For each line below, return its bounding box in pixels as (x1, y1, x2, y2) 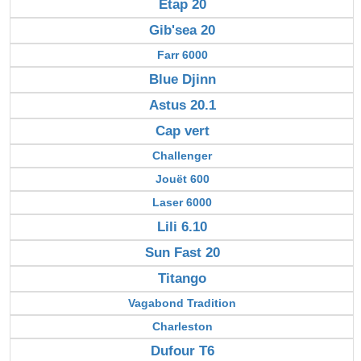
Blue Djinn (148, 71, 216, 87)
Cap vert (155, 122, 210, 139)
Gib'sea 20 (149, 22, 215, 38)
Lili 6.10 (157, 218, 207, 234)
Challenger (152, 148, 212, 162)
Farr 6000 (156, 48, 208, 61)
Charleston (151, 319, 213, 333)
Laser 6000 (152, 195, 212, 209)
